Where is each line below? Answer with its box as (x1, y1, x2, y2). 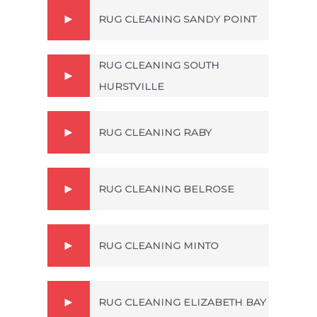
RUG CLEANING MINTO (98, 238, 219, 252)
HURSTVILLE (98, 79, 164, 93)
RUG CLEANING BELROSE (98, 182, 234, 195)
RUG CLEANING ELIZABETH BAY (98, 295, 266, 309)
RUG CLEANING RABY (98, 125, 212, 139)
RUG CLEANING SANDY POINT (98, 12, 256, 25)
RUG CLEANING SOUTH (98, 58, 219, 71)
